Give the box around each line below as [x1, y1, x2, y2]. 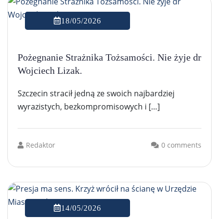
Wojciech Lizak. [18, 65, 82, 76]
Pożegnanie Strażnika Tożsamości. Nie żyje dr [18, 51, 201, 63]
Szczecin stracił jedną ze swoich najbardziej [18, 88, 175, 99]
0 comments [161, 140, 201, 150]
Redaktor [26, 140, 55, 150]
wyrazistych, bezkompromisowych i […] [18, 101, 160, 112]
